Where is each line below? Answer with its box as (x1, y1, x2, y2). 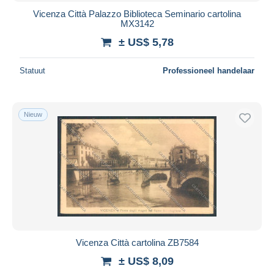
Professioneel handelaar (163, 65, 254, 75)
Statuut (20, 65, 45, 75)
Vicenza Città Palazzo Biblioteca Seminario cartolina (33, 8, 241, 19)
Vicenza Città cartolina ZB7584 (75, 237, 199, 248)
